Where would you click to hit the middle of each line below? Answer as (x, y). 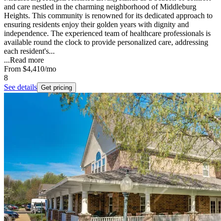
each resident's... (29, 51)
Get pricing (56, 87)
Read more (27, 60)
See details (20, 87)
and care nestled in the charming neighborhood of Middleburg (100, 6)
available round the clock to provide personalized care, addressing (106, 42)
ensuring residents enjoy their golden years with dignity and (96, 24)
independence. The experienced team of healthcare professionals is (107, 33)
